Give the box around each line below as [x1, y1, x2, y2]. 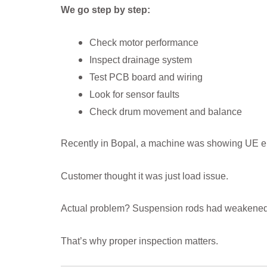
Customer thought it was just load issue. [61, 170, 228, 181]
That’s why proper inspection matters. [61, 235, 218, 246]
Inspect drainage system [89, 54, 192, 65]
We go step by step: [61, 5, 150, 15]
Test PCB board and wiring [89, 72, 203, 82]
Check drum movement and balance [89, 106, 242, 117]
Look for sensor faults [89, 89, 179, 100]
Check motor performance [89, 37, 198, 48]
